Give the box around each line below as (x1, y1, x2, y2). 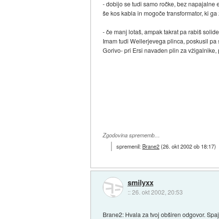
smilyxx (127, 176, 153, 188)
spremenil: (116, 142, 143, 151)
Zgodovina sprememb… (103, 131, 160, 139)
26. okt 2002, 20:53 (131, 187, 183, 196)
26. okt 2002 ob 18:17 (163, 142, 215, 151)
